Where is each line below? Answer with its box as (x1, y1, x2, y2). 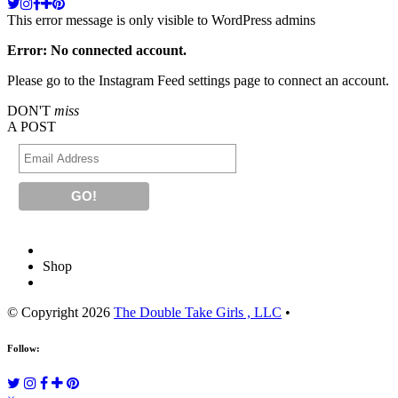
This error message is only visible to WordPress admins (7, 12, 315, 28)
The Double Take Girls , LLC (114, 305, 282, 321)
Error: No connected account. (7, 43, 187, 59)
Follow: (7, 343, 40, 354)
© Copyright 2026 (7, 305, 114, 321)
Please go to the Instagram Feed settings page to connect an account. (7, 73, 389, 89)
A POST (7, 119, 56, 135)
